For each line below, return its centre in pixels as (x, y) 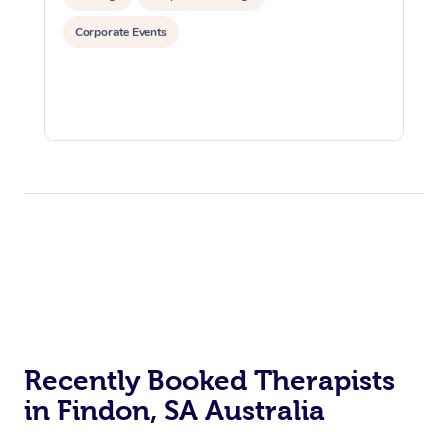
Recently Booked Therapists (209, 380)
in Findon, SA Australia (174, 410)
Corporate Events (121, 31)
